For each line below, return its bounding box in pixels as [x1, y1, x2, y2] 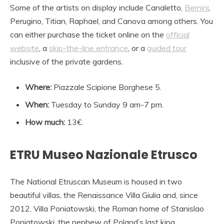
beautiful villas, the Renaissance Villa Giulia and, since [10, 189, 198, 200]
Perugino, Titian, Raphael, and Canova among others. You [10, 16, 213, 26]
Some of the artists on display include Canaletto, [10, 2, 184, 13]
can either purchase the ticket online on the [10, 29, 166, 40]
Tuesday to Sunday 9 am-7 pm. [49, 99, 163, 110]
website [10, 43, 39, 53]
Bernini [184, 2, 209, 13]
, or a [128, 43, 147, 53]
